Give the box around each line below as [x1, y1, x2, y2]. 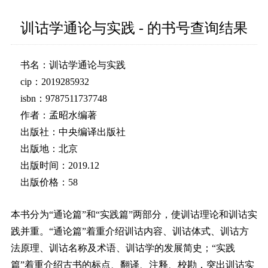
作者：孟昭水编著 [20, 110, 97, 121]
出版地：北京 [20, 144, 78, 154]
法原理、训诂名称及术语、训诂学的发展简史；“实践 [11, 243, 235, 254]
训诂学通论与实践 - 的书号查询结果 [20, 20, 248, 36]
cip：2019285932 [20, 77, 89, 87]
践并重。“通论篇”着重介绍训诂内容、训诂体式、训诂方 [11, 226, 249, 237]
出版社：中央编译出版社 [20, 127, 126, 138]
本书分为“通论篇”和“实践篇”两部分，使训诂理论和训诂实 [11, 209, 257, 220]
